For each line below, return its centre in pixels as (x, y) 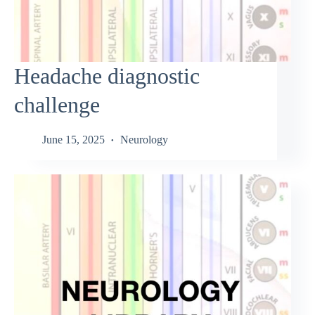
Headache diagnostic (107, 76)
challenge (57, 105)
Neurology (144, 139)
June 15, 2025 (73, 139)
